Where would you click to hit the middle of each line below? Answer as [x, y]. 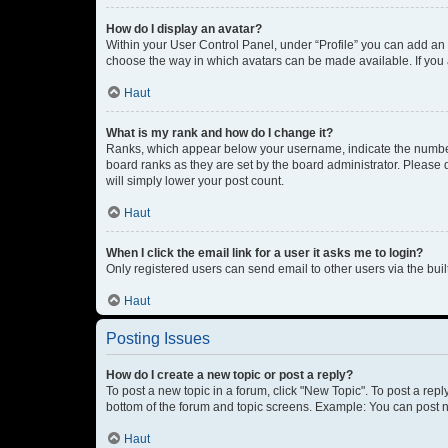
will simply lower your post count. [195, 181]
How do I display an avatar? [184, 29]
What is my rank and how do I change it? [219, 133]
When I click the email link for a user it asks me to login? [264, 253]
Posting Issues [158, 338]
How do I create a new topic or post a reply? [229, 375]
